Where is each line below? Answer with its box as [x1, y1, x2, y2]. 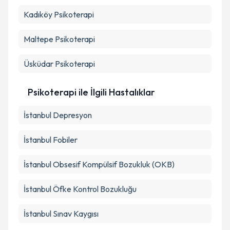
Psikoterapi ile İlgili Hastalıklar [28, 86, 155, 98]
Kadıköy [24, 9, 52, 20]
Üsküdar [24, 59, 53, 69]
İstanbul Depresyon [24, 110, 92, 120]
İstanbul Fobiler [24, 135, 78, 145]
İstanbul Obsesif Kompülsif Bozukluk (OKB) [24, 159, 175, 169]
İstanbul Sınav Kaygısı [24, 208, 99, 219]
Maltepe [24, 34, 53, 44]
